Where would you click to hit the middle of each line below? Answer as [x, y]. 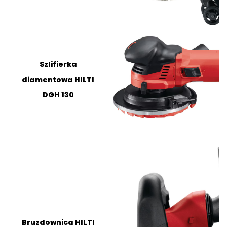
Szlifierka [58, 64]
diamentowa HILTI [58, 79]
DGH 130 [58, 94]
